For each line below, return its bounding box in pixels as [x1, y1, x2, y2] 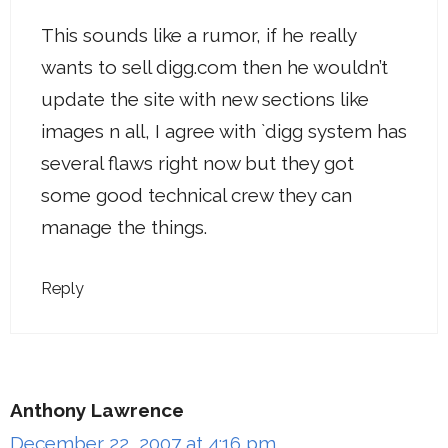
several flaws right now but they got [41, 151, 354, 174]
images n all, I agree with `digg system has [41, 119, 407, 142]
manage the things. [41, 215, 207, 238]
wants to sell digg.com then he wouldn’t [41, 55, 388, 78]
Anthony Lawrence [10, 399, 184, 422]
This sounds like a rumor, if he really [41, 23, 356, 46]
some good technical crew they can [41, 183, 352, 206]
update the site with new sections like [41, 87, 369, 110]
